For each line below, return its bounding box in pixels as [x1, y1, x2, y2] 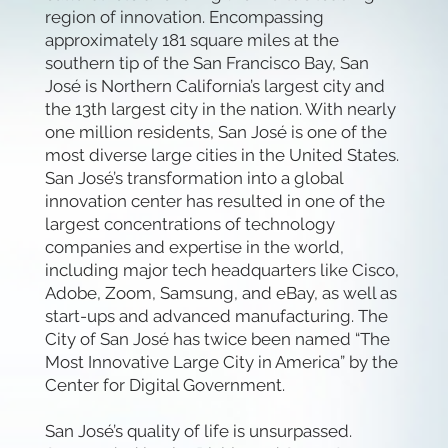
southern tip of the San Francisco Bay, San [44, 53, 369, 74]
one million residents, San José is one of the [44, 122, 387, 143]
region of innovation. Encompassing [44, 7, 324, 28]
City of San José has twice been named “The [44, 329, 390, 350]
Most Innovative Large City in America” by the [44, 352, 398, 373]
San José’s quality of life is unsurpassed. [44, 421, 352, 442]
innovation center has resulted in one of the [44, 191, 385, 212]
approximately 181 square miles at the [44, 30, 339, 51]
